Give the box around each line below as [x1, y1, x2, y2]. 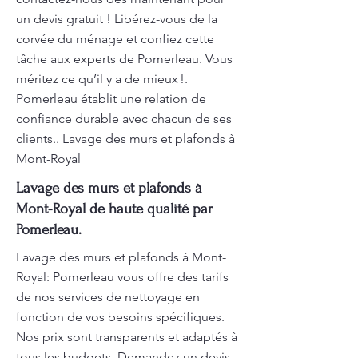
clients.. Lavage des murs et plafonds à [16, 131, 235, 146]
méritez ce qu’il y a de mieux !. [16, 71, 188, 86]
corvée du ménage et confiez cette [16, 31, 214, 46]
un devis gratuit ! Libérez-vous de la [16, 11, 217, 26]
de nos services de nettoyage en [16, 289, 200, 304]
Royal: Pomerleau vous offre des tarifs [16, 269, 229, 284]
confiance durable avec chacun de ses [16, 111, 232, 126]
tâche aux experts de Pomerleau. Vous [16, 51, 233, 66]
